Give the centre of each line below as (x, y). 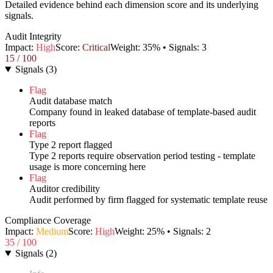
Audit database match (71, 101)
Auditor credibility (65, 189)
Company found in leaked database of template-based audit (143, 112)
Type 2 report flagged (71, 145)
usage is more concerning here (87, 167)
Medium (52, 232)
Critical (96, 48)
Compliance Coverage (48, 221)
